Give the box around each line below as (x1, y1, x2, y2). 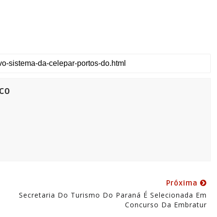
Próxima (166, 179, 200, 187)
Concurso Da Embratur (124, 200, 207, 209)
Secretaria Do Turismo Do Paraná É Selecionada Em (18, 190, 207, 200)
